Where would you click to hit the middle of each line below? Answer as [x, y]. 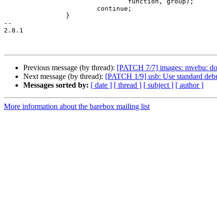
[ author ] [189, 85]
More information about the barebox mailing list [77, 107]
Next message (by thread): [64, 77]
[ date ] [101, 85]
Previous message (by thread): [70, 68]
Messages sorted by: [56, 85]
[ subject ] [158, 85]
